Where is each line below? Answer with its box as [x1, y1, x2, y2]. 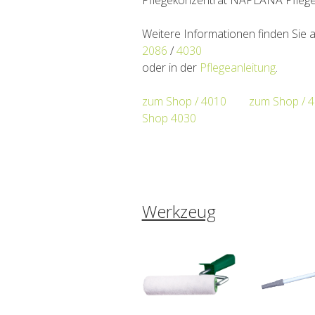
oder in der [141, 59, 200, 75]
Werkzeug [141, 200, 216, 224]
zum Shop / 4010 [141, 93, 226, 109]
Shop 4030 [141, 110, 196, 126]
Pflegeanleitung [199, 59, 276, 75]
